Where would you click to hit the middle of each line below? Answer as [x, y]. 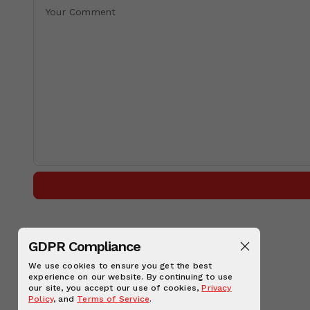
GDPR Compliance [84, 246]
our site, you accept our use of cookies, [115, 288]
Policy [41, 299]
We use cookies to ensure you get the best [120, 266]
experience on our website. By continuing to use [131, 277]
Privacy [217, 288]
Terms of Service [113, 299]
